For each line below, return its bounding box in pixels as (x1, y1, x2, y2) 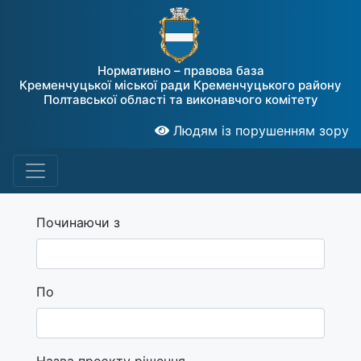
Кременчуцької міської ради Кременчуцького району (19, 77, 342, 93)
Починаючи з (36, 214, 120, 230)
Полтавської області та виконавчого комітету (43, 91, 318, 107)
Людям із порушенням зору (169, 122, 350, 139)
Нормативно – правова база (97, 62, 264, 78)
